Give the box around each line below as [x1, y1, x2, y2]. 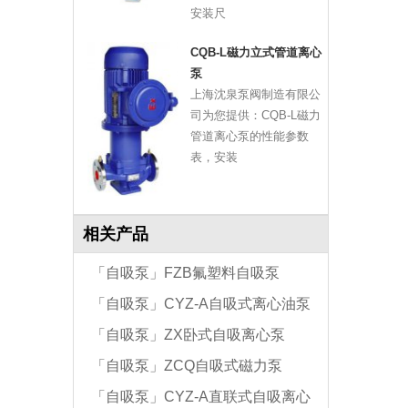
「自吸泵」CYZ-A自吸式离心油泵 [91, 296, 311, 312]
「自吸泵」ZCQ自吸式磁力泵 [91, 358, 283, 374]
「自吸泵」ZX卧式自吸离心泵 [91, 327, 286, 343]
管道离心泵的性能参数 [189, 129, 309, 144]
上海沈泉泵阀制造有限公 [189, 87, 321, 102]
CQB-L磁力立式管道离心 [189, 46, 321, 60]
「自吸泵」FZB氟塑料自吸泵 [91, 265, 280, 281]
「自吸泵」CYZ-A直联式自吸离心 [91, 389, 311, 405]
